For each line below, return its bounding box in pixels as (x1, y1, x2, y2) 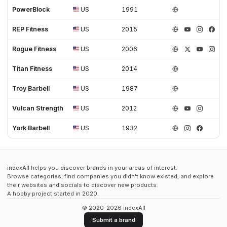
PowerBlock (12, 5, 50, 13)
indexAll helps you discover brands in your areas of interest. (7, 164, 177, 171)
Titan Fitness (12, 64, 53, 72)
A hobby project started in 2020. (7, 190, 99, 197)
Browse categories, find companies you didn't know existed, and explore (7, 172, 214, 180)
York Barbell (12, 124, 50, 132)
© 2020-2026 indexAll (82, 204, 145, 212)
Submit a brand (92, 216, 135, 223)
